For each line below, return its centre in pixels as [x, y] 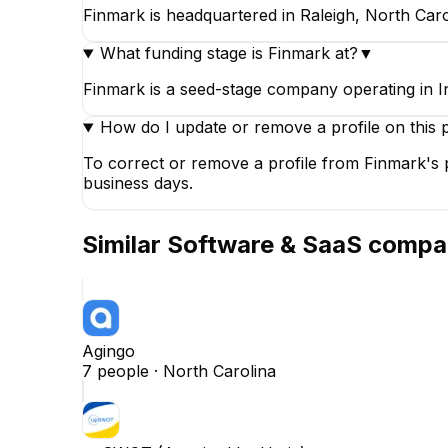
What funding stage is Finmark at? [228, 53]
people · [127, 371]
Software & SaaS [264, 245]
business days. [138, 183]
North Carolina [219, 371]
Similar [124, 245]
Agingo [108, 351]
